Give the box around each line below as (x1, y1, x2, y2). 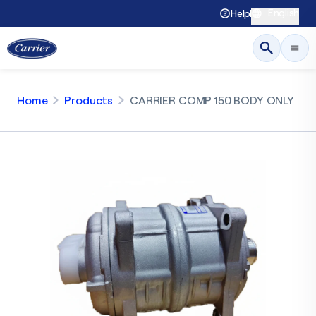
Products (64, 93, 114, 107)
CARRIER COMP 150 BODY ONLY (130, 93, 294, 107)
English (267, 6, 299, 18)
